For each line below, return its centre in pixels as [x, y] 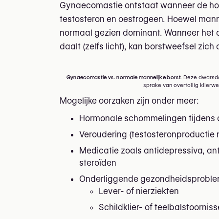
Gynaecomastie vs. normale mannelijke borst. [124, 77]
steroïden [98, 163]
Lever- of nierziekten [139, 191]
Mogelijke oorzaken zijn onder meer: [129, 100]
